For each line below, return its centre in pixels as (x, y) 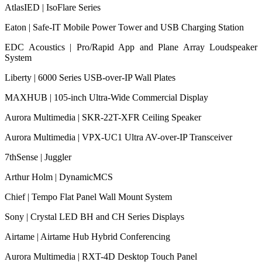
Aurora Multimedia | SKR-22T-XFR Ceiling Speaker (103, 117)
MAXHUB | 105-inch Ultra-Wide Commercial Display (106, 97)
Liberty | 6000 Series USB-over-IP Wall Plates (90, 77)
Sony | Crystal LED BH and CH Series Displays (94, 216)
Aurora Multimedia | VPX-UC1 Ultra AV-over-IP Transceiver (118, 137)
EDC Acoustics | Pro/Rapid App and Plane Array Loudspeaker (131, 47)
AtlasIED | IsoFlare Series (53, 7)
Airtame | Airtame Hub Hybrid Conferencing (87, 236)
